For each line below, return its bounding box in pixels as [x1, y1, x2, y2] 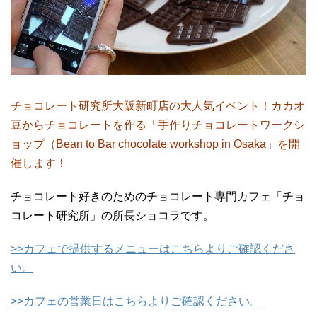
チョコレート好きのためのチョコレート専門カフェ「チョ [11, 190, 305, 202]
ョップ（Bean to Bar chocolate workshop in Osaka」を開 [11, 137, 300, 150]
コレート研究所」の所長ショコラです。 [11, 209, 214, 221]
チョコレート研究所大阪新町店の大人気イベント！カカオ [11, 99, 305, 112]
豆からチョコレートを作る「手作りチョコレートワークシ [11, 118, 305, 131]
